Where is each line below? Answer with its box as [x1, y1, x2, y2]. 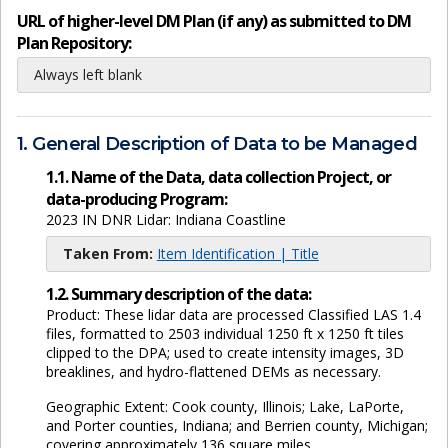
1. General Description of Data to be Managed [17, 133, 418, 156]
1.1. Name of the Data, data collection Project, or [45, 165, 391, 188]
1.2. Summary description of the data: [45, 282, 311, 305]
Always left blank [34, 65, 142, 85]
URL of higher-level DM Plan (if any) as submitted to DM [17, 10, 411, 33]
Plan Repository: [17, 32, 131, 55]
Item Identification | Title [156, 243, 319, 263]
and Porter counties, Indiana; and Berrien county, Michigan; [45, 415, 428, 435]
